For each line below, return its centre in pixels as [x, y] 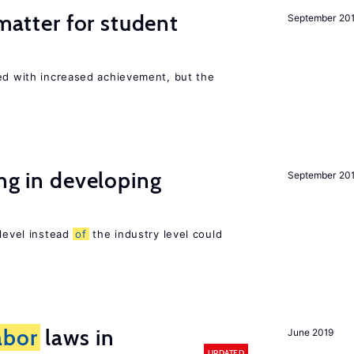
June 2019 [311, 332]
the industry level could [156, 234]
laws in [77, 337]
